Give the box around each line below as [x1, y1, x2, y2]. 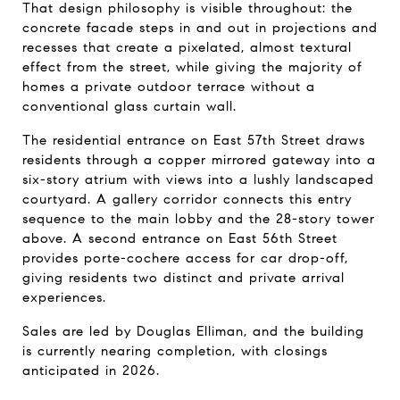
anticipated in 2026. [22, 362, 160, 379]
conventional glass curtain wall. [22, 97, 237, 114]
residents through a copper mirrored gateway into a [22, 151, 376, 168]
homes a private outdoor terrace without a [22, 78, 315, 95]
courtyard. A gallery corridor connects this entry [22, 190, 352, 207]
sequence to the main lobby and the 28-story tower [22, 210, 375, 227]
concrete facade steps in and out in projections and [22, 19, 378, 36]
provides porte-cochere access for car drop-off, [22, 249, 348, 266]
